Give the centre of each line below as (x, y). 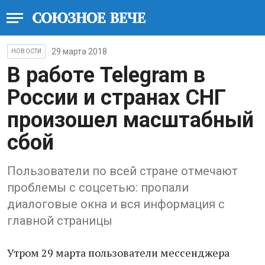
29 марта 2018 (80, 51)
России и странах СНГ (117, 98)
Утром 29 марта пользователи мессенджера (118, 253)
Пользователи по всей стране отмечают (122, 171)
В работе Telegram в (106, 75)
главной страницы (60, 221)
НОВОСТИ (27, 51)
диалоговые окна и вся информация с (116, 204)
